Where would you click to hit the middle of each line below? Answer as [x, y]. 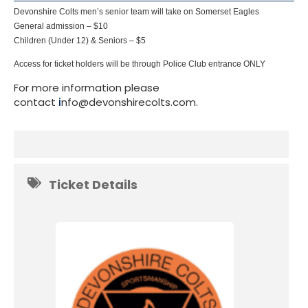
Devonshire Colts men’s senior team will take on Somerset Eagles [136, 11]
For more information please [87, 87]
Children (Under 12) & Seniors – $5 [80, 40]
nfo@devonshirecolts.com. [130, 102]
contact [36, 102]
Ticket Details [93, 184]
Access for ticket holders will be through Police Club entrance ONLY [140, 64]
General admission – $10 [61, 26]
